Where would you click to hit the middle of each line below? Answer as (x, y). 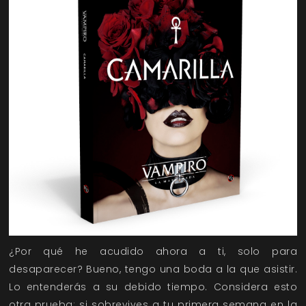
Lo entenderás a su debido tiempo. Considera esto (153, 287)
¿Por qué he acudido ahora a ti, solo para (153, 252)
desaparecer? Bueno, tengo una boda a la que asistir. (153, 269)
